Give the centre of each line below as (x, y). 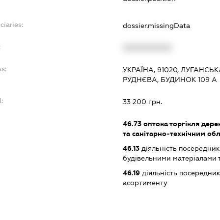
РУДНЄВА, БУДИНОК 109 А (170, 79)
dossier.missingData (157, 25)
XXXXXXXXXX (148, 47)
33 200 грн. (143, 101)
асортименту (145, 182)
